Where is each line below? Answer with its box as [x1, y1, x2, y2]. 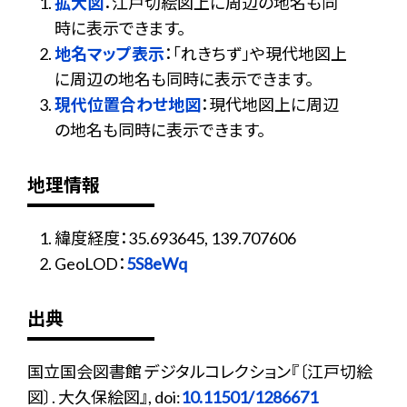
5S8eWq [126, 253, 187, 273]
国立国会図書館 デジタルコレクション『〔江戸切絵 [27, 362, 372, 382]
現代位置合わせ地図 [55, 94, 201, 114]
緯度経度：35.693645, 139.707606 [55, 228, 296, 248]
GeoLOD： [55, 253, 126, 273]
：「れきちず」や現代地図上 [164, 44, 347, 64]
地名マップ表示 [55, 44, 164, 64]
